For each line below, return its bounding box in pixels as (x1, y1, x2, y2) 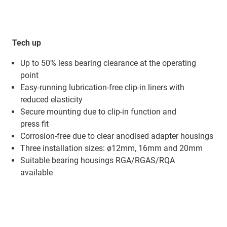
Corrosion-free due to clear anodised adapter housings (20, 131, 213, 141)
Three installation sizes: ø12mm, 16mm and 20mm (20, 143, 203, 154)
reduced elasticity (20, 95, 83, 105)
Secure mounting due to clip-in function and (20, 107, 176, 117)
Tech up (12, 38, 41, 48)
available (20, 168, 53, 178)
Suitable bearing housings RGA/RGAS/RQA (20, 156, 175, 166)
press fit (20, 119, 49, 129)
